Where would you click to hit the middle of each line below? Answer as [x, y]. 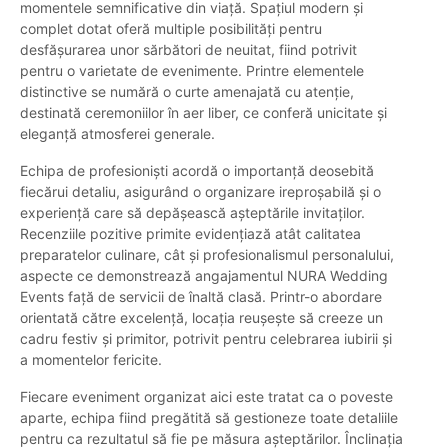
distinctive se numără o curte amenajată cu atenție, [187, 92]
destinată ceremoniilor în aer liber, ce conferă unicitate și [203, 113]
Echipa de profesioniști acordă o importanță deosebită [197, 171]
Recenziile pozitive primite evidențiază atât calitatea [190, 234]
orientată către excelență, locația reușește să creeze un [201, 318]
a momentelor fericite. [91, 360]
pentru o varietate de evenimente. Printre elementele [192, 71]
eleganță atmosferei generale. [117, 134]
